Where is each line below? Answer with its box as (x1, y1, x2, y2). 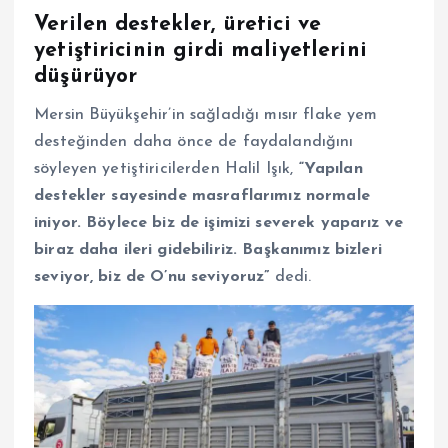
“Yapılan (293, 160, 363, 177)
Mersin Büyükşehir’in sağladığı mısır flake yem (34, 106, 378, 123)
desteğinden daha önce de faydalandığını (34, 133, 354, 150)
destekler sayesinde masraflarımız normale (34, 187, 370, 204)
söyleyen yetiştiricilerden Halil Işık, (34, 160, 294, 177)
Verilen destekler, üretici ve (34, 13, 322, 35)
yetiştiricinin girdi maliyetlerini (34, 39, 367, 61)
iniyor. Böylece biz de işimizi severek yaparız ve (34, 214, 403, 231)
